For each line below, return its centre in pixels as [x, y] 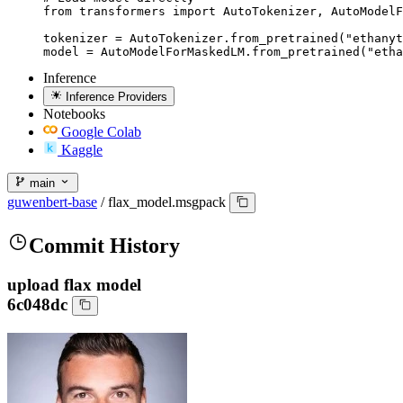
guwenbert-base [52, 202]
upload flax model [74, 285]
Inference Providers [117, 96]
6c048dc [37, 305]
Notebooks [74, 113]
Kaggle [82, 149]
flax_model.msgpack [167, 202]
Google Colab [101, 131]
